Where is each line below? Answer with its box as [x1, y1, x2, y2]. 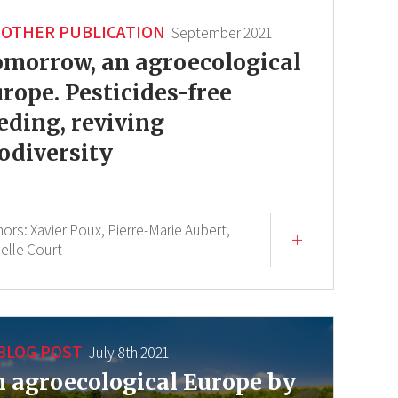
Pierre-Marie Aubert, [107, 220, 231, 241]
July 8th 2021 [89, 343, 170, 363]
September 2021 [171, 23, 273, 44]
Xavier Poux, [30, 220, 106, 241]
